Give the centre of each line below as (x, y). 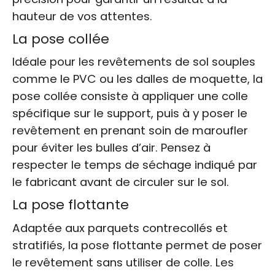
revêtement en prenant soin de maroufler (130, 131)
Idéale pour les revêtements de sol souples (134, 62)
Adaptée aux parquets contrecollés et (120, 228)
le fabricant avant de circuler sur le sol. (121, 182)
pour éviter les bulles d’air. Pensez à (111, 148)
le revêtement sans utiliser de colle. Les (123, 263)
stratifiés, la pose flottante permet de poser (137, 246)
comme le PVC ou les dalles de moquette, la (137, 79)
